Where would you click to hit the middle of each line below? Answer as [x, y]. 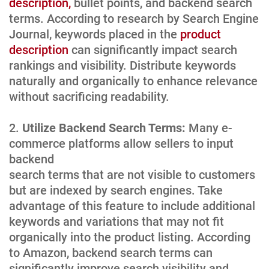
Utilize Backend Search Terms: [104, 128]
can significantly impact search [153, 50]
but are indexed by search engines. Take [116, 190]
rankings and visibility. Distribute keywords [122, 65]
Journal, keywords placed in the [95, 34]
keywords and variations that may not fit [116, 221]
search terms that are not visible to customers [132, 174]
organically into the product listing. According [130, 237]
